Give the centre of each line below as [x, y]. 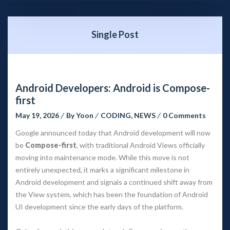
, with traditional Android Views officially [141, 145]
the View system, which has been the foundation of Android [112, 194]
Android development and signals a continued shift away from [114, 182]
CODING [116, 115]
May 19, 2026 [37, 115]
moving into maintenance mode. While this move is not [102, 157]
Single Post [115, 34]
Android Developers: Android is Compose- [113, 88]
